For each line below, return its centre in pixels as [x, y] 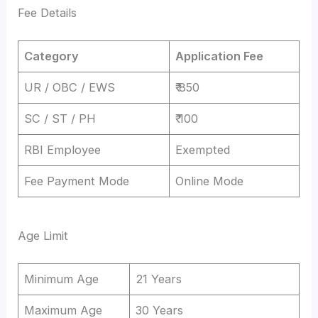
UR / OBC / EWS [70, 88]
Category [52, 56]
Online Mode [210, 181]
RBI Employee [63, 150]
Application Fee [220, 56]
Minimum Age [62, 279]
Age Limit [43, 236]
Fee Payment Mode [77, 181]
